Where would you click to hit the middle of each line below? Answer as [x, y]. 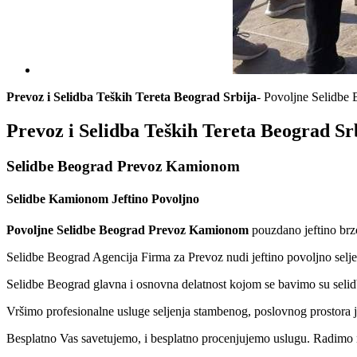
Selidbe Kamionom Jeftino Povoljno [103, 198]
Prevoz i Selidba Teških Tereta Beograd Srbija [131, 96]
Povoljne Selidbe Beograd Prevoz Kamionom [127, 230]
